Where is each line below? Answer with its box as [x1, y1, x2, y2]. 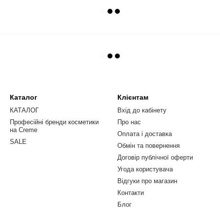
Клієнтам [117, 93, 148, 101]
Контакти [117, 189, 144, 196]
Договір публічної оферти [117, 154, 193, 161]
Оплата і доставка [117, 130, 172, 137]
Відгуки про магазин [117, 177, 177, 185]
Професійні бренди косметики [10, 118, 99, 126]
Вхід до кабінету [117, 107, 166, 114]
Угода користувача [117, 165, 173, 173]
